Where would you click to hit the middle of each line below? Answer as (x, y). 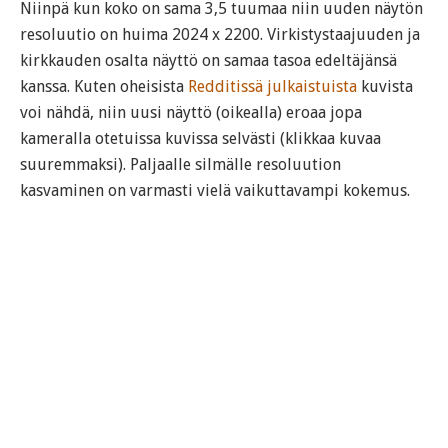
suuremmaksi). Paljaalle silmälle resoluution (180, 164)
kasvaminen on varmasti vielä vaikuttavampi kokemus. (215, 190)
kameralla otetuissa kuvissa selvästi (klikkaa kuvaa (200, 138)
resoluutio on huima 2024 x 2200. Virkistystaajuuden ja (220, 34)
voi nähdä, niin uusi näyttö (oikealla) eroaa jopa (191, 112)
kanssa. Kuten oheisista (104, 86)
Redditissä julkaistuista (272, 86)
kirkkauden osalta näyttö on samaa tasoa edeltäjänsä (208, 60)
